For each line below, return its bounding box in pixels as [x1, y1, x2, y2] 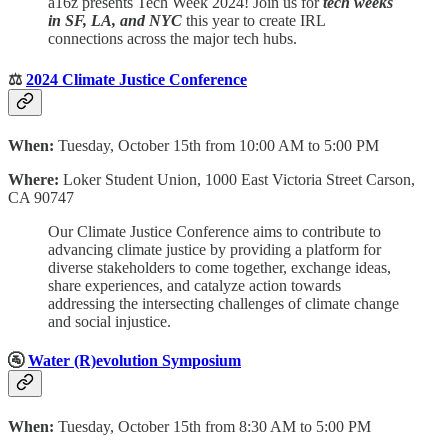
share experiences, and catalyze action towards [48, 276, 341, 294]
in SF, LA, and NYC [48, 12, 182, 30]
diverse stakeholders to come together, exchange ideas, [48, 258, 391, 276]
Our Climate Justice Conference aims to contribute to [48, 222, 381, 240]
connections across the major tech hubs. [48, 30, 297, 48]
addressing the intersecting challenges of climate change [48, 294, 399, 312]
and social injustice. [48, 312, 171, 330]
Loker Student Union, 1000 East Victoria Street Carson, [59, 170, 415, 188]
